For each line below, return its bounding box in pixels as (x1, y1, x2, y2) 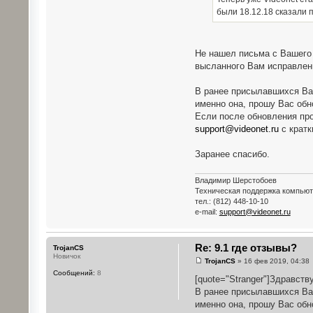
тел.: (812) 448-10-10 (194, 196, 268, 205)
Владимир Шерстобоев (194, 175, 277, 184)
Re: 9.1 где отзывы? (194, 241, 297, 254)
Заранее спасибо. (194, 149, 270, 160)
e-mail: (194, 207, 219, 216)
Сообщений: (52, 268, 95, 277)
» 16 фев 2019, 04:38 (235, 257, 310, 265)
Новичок (52, 252, 80, 260)
